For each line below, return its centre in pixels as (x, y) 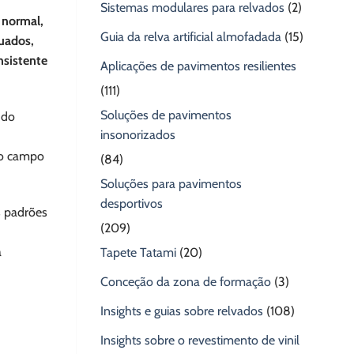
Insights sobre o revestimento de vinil (200, 341)
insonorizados (138, 135)
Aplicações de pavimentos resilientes (198, 66)
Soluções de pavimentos (166, 115)
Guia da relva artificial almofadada (191, 37)
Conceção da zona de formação (186, 282)
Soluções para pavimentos (171, 184)
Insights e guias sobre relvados (182, 311)
